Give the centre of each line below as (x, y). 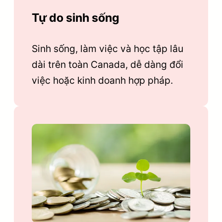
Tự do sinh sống (76, 18)
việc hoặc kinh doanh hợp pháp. (102, 80)
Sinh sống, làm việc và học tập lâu (108, 48)
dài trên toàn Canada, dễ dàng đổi (108, 64)
